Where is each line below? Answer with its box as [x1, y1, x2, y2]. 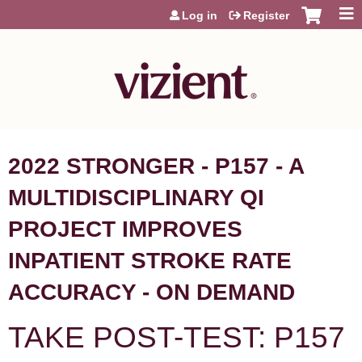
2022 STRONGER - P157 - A [8, 154, 304, 179]
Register [243, 9, 289, 22]
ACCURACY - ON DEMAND [8, 280, 295, 305]
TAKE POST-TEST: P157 [8, 320, 345, 354]
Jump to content [146, 2, 216, 13]
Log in [182, 9, 217, 22]
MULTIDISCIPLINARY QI [8, 185, 264, 210]
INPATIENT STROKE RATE [8, 248, 292, 273]
